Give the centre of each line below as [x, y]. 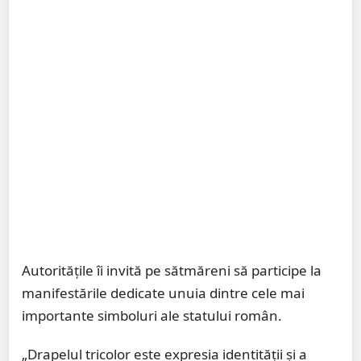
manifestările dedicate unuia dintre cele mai [163, 293]
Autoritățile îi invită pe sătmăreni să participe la [172, 271]
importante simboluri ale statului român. [152, 316]
